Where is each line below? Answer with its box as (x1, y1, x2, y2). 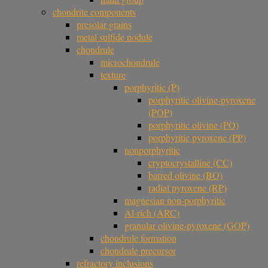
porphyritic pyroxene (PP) (148, 131, 246, 144)
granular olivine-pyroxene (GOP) (124, 219, 249, 232)
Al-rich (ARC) (124, 206, 179, 219)
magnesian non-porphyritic (124, 194, 226, 206)
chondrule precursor (100, 244, 176, 257)
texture (100, 68, 126, 81)
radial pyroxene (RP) (148, 181, 227, 194)
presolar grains (77, 18, 132, 31)
